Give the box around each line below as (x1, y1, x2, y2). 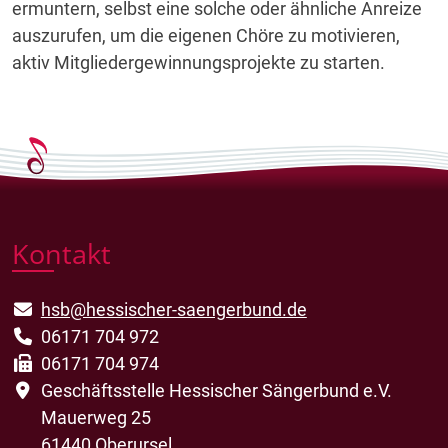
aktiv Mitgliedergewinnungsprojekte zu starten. (12, 52, 385, 73)
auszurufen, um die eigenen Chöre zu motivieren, (12, 25, 400, 46)
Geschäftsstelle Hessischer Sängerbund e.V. (40, 380, 392, 401)
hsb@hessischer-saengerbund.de (40, 299, 307, 320)
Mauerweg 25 (40, 407, 151, 428)
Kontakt (12, 235, 111, 272)
